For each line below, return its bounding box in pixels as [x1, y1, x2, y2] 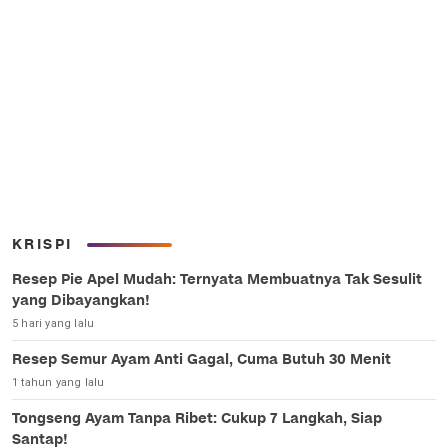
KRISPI [12, 235, 73, 255]
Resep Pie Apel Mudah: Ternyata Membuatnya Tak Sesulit [12, 270, 422, 290]
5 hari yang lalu [12, 317, 95, 331]
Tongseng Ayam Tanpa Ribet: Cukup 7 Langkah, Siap [12, 409, 382, 429]
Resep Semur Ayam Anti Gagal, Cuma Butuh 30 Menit [12, 350, 391, 370]
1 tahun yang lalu [12, 376, 105, 390]
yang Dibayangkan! [12, 291, 150, 311]
